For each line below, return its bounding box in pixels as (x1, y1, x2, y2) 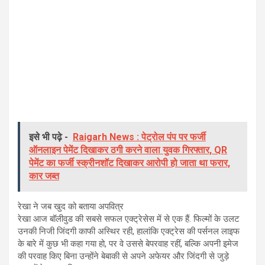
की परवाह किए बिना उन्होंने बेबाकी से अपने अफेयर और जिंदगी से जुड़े (18, 251, 229, 262)
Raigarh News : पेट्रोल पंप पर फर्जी (73, 131, 206, 143)
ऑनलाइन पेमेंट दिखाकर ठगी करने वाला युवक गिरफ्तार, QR (29, 144, 227, 156)
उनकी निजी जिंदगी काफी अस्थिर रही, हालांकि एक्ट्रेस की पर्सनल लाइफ (18, 226, 240, 237)
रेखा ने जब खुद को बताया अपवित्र (18, 201, 124, 212)
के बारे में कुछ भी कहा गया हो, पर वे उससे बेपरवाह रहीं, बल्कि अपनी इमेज (18, 238, 238, 250)
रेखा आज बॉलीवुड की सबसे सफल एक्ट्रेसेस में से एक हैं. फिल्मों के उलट (18, 214, 240, 225)
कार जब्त (29, 170, 59, 182)
